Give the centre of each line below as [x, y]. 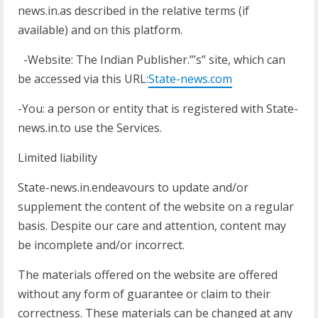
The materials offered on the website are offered [148, 275]
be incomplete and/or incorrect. [101, 245]
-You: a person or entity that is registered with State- [158, 109]
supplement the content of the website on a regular [156, 207]
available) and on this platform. [100, 30]
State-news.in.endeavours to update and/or [133, 187]
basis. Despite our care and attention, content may [152, 226]
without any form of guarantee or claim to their [144, 294]
